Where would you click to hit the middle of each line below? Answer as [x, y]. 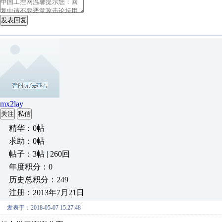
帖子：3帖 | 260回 [39, 154]
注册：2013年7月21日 [47, 193]
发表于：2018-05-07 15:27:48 [44, 208]
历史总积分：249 [39, 180]
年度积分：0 [31, 167]
